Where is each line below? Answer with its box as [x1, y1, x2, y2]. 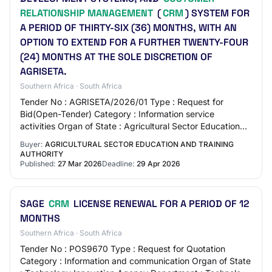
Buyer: [20, 140, 42, 149]
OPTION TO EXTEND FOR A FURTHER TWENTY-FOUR [20, 36, 248, 49]
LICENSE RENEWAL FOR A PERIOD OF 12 [71, 197, 250, 210]
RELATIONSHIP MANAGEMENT [20, 7, 153, 19]
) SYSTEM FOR [185, 7, 250, 19]
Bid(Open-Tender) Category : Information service [20, 109, 214, 119]
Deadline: [102, 159, 134, 168]
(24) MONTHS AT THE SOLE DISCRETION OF [20, 50, 212, 63]
